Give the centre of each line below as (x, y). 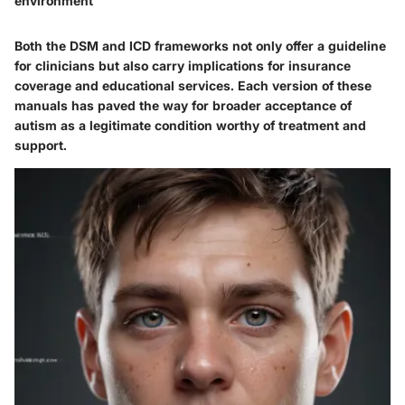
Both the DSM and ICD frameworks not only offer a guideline (200, 45)
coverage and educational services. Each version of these (193, 85)
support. (41, 145)
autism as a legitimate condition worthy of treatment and (190, 125)
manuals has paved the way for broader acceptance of (183, 105)
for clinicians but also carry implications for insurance (183, 65)
